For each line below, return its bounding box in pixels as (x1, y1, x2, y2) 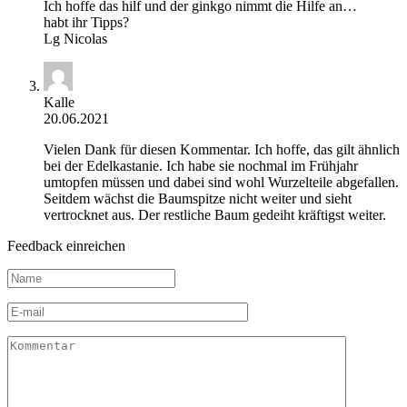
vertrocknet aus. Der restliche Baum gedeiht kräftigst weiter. (44, 206, 386, 223)
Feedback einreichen (7, 237, 125, 253)
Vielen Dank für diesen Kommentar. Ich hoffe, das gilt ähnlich (44, 141, 400, 157)
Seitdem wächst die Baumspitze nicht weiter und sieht (44, 190, 352, 206)
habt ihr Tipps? (44, 14, 129, 30)
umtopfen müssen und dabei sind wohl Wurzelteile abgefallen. (44, 174, 399, 190)
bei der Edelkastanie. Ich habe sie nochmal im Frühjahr (44, 157, 358, 174)
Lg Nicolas (44, 30, 107, 46)
